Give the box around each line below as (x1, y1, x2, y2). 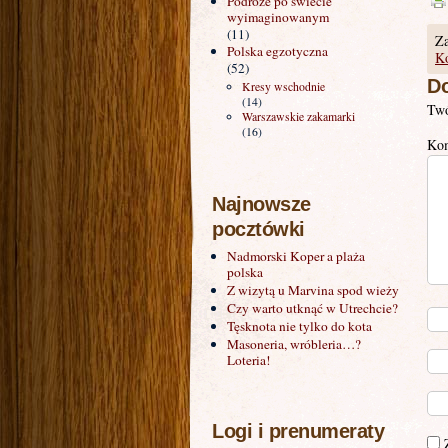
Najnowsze (212, 193, 311, 216)
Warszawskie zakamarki (242, 109, 355, 125)
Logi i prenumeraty (212, 420, 384, 443)
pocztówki (212, 218, 305, 241)
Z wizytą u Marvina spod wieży (227, 281, 399, 300)
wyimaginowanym (227, 8, 329, 27)
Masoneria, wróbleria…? (227, 335, 361, 354)
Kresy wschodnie (242, 79, 325, 95)
